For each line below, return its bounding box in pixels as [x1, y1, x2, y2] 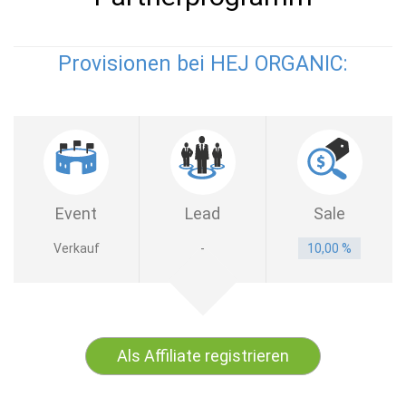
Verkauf [53, 241, 100, 256]
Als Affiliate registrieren [117, 346, 289, 365]
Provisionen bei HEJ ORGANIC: [58, 52, 348, 76]
